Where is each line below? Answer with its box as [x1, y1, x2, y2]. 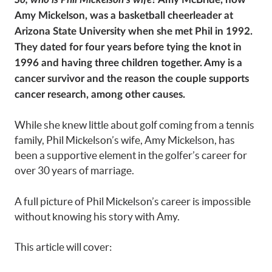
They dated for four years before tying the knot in [15, 41, 242, 52]
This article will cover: [15, 241, 112, 253]
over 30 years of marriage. [15, 165, 134, 176]
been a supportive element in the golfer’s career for [15, 149, 247, 161]
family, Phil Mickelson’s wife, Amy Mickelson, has [15, 134, 235, 146]
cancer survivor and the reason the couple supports [15, 73, 249, 84]
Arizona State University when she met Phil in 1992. [15, 25, 253, 36]
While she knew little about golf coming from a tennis [15, 119, 254, 131]
